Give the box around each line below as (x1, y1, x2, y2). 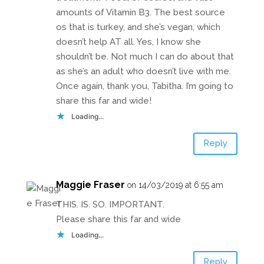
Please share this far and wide (55, 213, 181, 225)
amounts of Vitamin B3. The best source (55, 6, 225, 18)
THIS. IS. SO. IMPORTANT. (55, 199, 164, 210)
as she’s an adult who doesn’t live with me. (55, 65, 231, 77)
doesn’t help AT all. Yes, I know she (55, 36, 201, 47)
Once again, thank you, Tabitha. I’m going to (55, 80, 233, 91)
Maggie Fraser (55, 179, 125, 190)
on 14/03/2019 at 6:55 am (127, 180, 223, 190)
